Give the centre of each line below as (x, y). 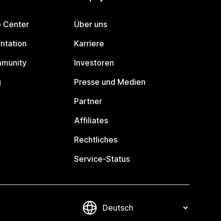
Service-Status (102, 159)
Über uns (91, 24)
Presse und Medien (110, 82)
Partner (88, 101)
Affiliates (91, 120)
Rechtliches (96, 140)
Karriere (89, 43)
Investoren (94, 63)
